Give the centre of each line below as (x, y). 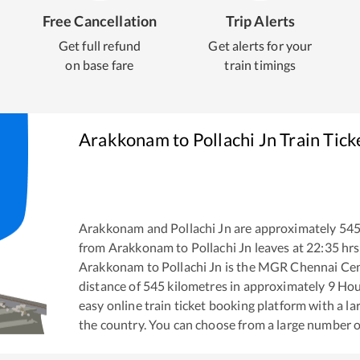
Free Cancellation (100, 21)
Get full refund (100, 45)
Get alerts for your (260, 45)
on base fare (100, 65)
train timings (260, 65)
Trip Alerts (260, 21)
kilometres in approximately (246, 286)
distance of (110, 286)
